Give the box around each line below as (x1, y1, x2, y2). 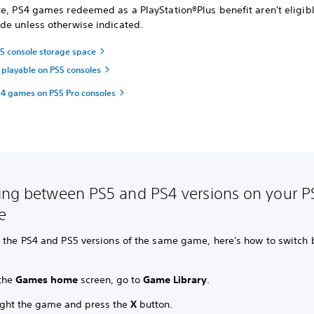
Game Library (143, 273, 207, 286)
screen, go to (78, 273, 144, 286)
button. (139, 298, 173, 310)
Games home (15, 273, 78, 286)
